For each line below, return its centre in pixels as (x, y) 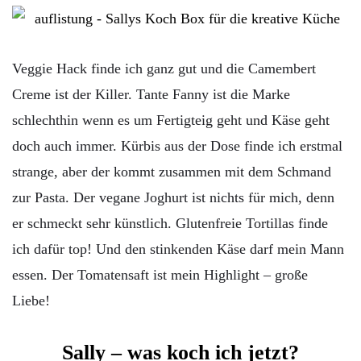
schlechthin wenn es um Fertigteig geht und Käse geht (171, 120)
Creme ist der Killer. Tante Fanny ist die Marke (151, 94)
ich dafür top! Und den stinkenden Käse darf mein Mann (178, 249)
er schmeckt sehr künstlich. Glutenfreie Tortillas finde (170, 223)
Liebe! (31, 300)
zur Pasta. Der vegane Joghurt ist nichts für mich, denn (173, 197)
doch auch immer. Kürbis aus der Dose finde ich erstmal (177, 145)
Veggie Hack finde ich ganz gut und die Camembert (164, 68)
